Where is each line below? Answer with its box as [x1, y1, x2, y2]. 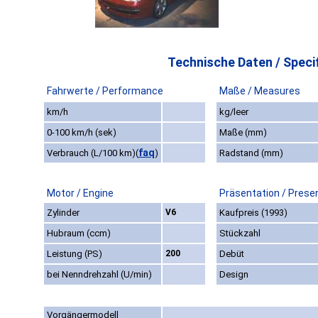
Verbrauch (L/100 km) [47, 148, 136, 159]
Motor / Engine [47, 187, 114, 199]
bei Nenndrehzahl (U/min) [47, 269, 152, 280]
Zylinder [47, 207, 79, 219]
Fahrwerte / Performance [47, 85, 163, 97]
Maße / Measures [219, 85, 300, 97]
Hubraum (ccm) [47, 228, 111, 239]
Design [219, 269, 248, 280]
